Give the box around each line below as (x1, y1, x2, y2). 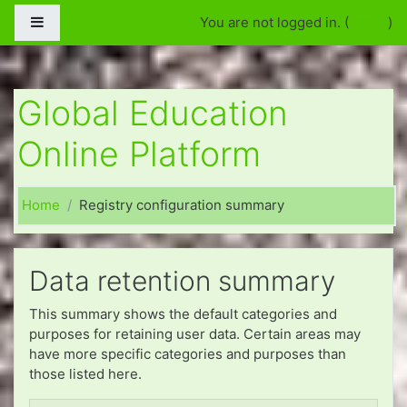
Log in (349, 14, 388, 31)
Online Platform (17, 134, 261, 174)
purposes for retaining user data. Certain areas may (29, 324, 361, 342)
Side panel (44, 13, 112, 30)
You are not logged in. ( (200, 14, 349, 31)
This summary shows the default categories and (29, 304, 337, 323)
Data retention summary (29, 263, 335, 297)
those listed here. (29, 364, 142, 382)
